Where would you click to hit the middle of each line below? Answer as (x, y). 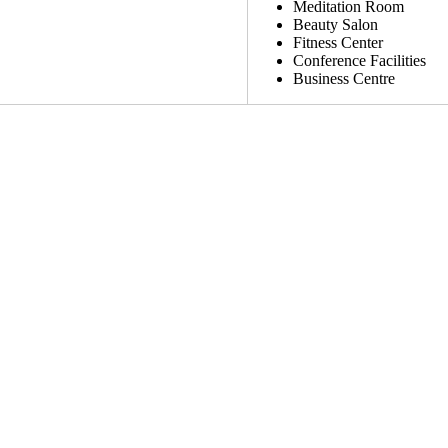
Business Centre (344, 78)
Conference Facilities (359, 60)
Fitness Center (338, 42)
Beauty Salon (335, 24)
